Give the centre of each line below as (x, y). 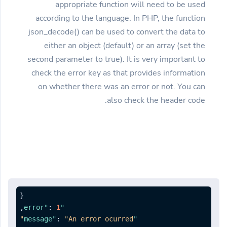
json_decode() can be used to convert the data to (117, 32)
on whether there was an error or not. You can (122, 86)
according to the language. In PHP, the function (120, 18)
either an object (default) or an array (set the (125, 45)
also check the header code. (156, 100)
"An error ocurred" (99, 219)
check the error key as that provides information (118, 73)
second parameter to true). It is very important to (116, 59)
